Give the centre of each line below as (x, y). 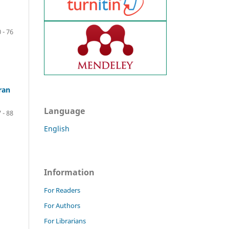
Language (64, 111)
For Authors (62, 205)
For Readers (62, 190)
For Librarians (65, 221)
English (57, 128)
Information (69, 172)
